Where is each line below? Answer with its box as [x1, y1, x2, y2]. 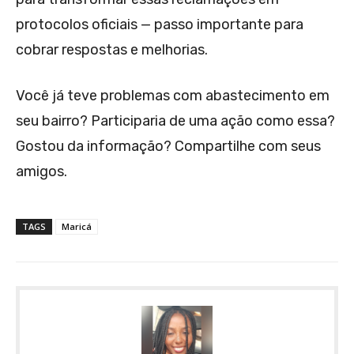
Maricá [62, 220, 92, 233]
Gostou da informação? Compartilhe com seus [16, 137, 321, 156]
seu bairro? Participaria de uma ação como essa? [16, 112, 335, 130]
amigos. [16, 163, 67, 181]
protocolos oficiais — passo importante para [16, 16, 303, 34]
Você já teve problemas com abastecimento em [16, 87, 330, 105]
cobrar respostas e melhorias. [16, 41, 208, 59]
